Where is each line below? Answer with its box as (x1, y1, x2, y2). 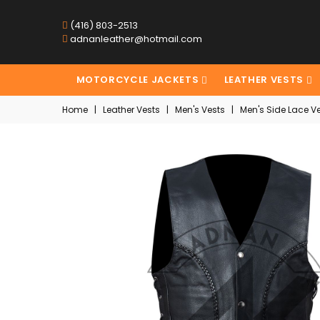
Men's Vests (175, 104, 225, 116)
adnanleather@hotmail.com (68, 31, 202, 46)
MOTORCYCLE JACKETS (76, 73, 201, 86)
